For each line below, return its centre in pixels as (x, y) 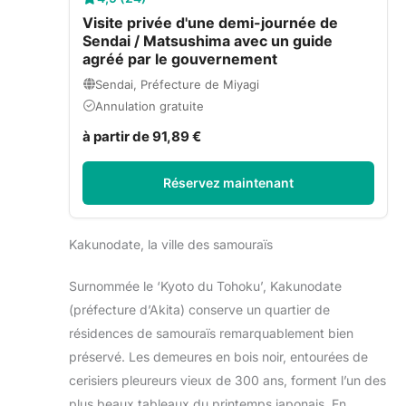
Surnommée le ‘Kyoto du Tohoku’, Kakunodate (205, 285)
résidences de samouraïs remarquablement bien (211, 333)
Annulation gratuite (150, 106)
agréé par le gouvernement (180, 58)
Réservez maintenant (228, 182)
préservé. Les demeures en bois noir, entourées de (218, 356)
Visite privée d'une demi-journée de (210, 22)
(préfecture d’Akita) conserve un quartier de (199, 309)
